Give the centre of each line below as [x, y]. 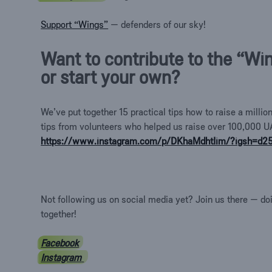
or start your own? [110, 77]
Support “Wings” [75, 24]
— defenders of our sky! [157, 24]
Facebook [60, 243]
